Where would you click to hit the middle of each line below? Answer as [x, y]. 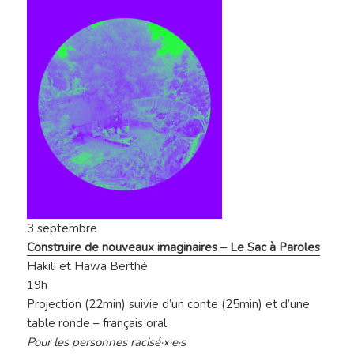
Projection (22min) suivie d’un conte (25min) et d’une [169, 305]
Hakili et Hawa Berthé [88, 267]
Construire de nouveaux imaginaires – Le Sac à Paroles [174, 248]
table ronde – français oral [97, 324]
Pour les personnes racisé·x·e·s [107, 343]
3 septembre [62, 229]
